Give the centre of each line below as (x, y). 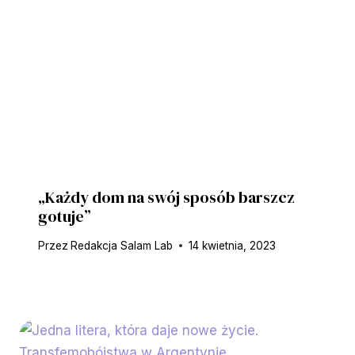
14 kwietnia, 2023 (233, 245)
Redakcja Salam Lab (122, 245)
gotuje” (65, 216)
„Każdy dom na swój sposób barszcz (166, 197)
